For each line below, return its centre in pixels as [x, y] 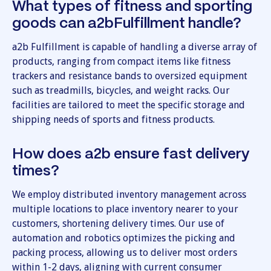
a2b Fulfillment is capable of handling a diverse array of [135, 47]
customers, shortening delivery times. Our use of [118, 223]
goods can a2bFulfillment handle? [127, 24]
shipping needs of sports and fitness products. [113, 119]
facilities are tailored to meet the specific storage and [129, 105]
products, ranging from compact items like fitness [121, 61]
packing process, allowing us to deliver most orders [125, 252]
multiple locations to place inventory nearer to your [125, 209]
